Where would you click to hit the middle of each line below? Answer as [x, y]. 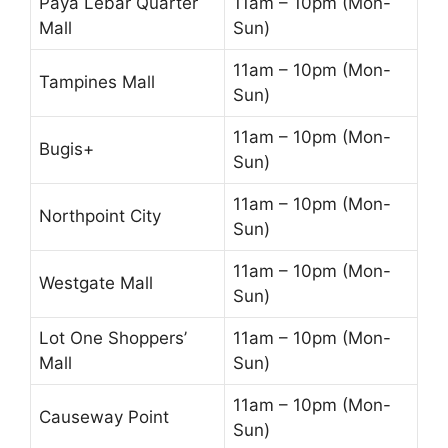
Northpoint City [100, 215]
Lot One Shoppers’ [113, 337]
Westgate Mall [96, 282]
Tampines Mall [97, 81]
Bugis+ [66, 148]
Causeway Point [104, 416]
